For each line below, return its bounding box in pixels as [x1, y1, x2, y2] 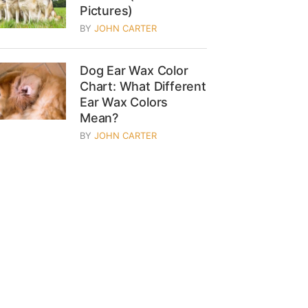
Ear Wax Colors [80, 95, 168, 109]
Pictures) [80, 3, 133, 18]
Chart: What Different [80, 79, 206, 93]
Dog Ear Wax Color [80, 63, 188, 78]
